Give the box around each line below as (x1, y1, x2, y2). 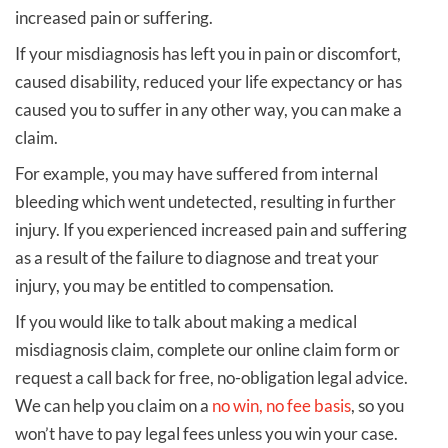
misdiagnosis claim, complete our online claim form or (15, 338, 400, 360)
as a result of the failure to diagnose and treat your (15, 246, 379, 268)
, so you (351, 394, 404, 416)
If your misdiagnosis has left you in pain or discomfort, (15, 42, 401, 64)
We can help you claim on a (15, 394, 209, 416)
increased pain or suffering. (15, 6, 213, 28)
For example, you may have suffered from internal (15, 162, 378, 184)
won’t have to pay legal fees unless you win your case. (15, 422, 398, 444)
